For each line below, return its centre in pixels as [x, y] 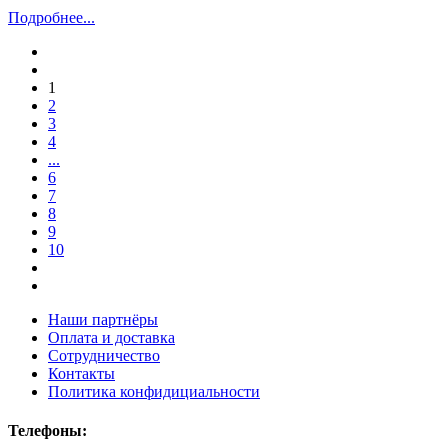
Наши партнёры [103, 320]
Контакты [81, 374]
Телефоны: [47, 431]
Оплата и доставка [111, 338]
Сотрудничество [104, 356]
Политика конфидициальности [154, 392]
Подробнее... [51, 18]
